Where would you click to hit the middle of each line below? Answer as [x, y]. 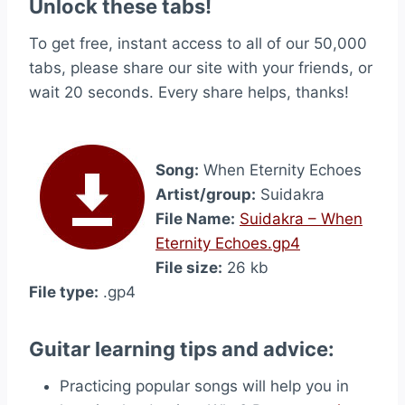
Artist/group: [206, 194]
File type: [64, 292]
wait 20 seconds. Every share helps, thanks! [189, 92]
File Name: [195, 219]
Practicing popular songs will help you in [204, 386]
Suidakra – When [301, 219]
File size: [189, 268]
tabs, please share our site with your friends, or [201, 68]
